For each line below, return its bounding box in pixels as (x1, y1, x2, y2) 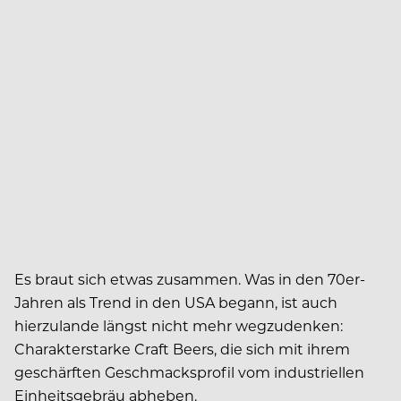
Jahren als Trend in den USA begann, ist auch (14, 292, 337, 311)
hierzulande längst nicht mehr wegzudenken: (14, 315, 343, 335)
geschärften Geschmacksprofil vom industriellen (14, 362, 364, 381)
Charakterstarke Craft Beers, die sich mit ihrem (14, 338, 350, 358)
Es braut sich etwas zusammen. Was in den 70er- (14, 269, 365, 288)
